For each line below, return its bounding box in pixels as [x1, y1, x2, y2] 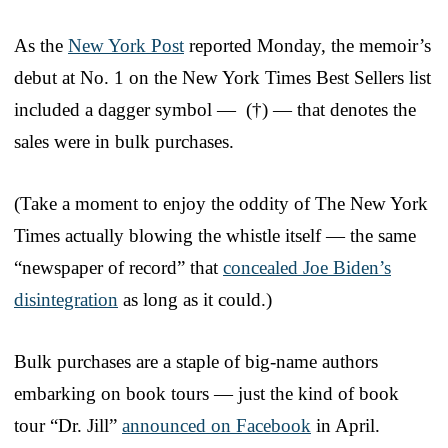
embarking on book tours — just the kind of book [14, 383, 399, 405]
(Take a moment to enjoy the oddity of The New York [14, 193, 428, 215]
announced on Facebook [122, 415, 311, 437]
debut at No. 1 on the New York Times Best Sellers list [14, 67, 431, 89]
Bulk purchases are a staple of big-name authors [14, 351, 378, 373]
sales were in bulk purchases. [14, 131, 234, 153]
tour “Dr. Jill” [14, 415, 122, 437]
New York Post [68, 35, 184, 57]
